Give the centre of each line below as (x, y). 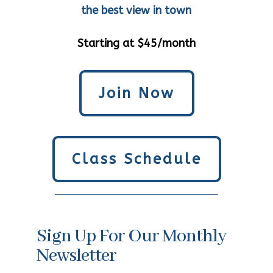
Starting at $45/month (136, 43)
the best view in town (136, 10)
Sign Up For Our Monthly (131, 236)
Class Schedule (136, 159)
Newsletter (76, 256)
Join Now (136, 93)
